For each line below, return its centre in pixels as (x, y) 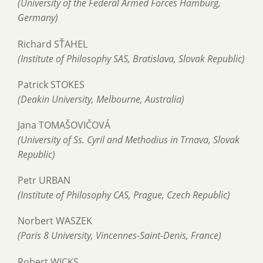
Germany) (38, 18)
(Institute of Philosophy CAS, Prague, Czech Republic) (124, 195)
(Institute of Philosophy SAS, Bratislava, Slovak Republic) (131, 58)
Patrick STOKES (51, 84)
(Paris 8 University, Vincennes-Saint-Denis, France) (119, 236)
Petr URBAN (44, 181)
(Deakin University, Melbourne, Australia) (101, 99)
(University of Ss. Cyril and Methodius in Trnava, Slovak (129, 140)
